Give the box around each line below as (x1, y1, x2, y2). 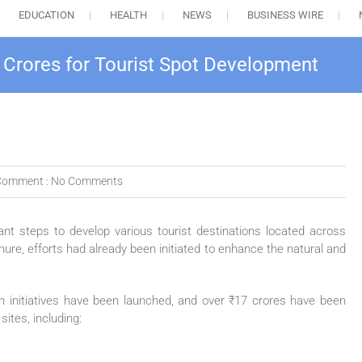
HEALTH (109, 9, 147, 22)
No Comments (51, 175, 123, 188)
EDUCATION (18, 9, 74, 22)
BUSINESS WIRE (246, 9, 323, 22)
